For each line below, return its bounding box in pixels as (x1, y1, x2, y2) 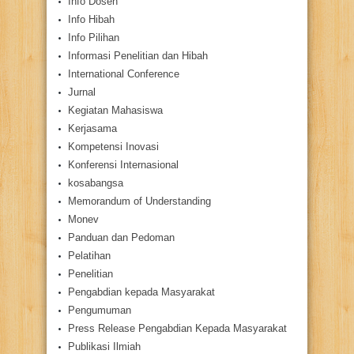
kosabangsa (68, 177, 123, 190)
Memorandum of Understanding (68, 195, 211, 208)
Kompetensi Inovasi (68, 141, 159, 153)
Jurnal (68, 86, 96, 99)
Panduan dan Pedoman (68, 232, 175, 244)
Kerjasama (68, 122, 117, 135)
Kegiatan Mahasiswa (68, 104, 163, 117)
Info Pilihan (68, 32, 119, 44)
